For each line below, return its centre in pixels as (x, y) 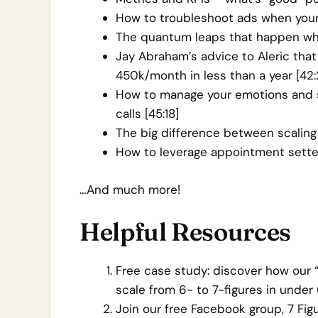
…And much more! (130, 189)
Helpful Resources (186, 232)
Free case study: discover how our (215, 270)
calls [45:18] (147, 114)
